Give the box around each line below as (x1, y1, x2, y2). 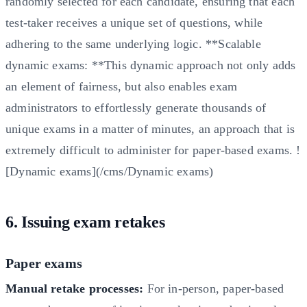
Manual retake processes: (5, 281, 144, 295)
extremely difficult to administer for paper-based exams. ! (5, 143, 301, 157)
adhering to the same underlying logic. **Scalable (5, 36, 261, 51)
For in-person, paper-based (143, 281, 284, 295)
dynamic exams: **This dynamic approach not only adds (5, 58, 296, 72)
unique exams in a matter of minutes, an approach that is (5, 121, 295, 136)
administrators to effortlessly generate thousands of (5, 100, 267, 114)
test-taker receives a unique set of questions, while (5, 15, 263, 29)
